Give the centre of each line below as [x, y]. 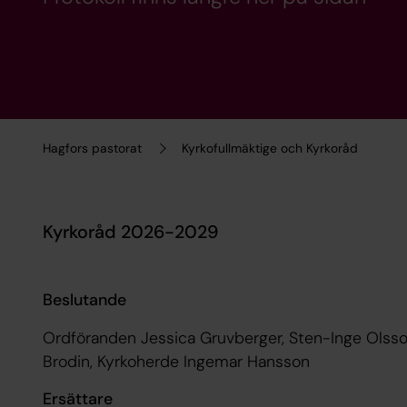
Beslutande [84, 300]
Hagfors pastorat [92, 148]
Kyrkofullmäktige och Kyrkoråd [270, 148]
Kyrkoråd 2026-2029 [130, 231]
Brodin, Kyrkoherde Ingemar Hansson [176, 361]
